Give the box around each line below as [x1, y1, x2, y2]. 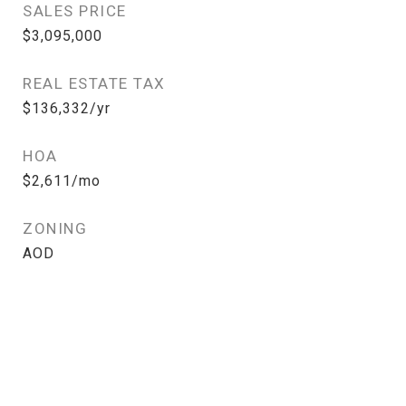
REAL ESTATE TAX [23, 74, 166, 92]
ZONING [23, 219, 87, 237]
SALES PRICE [23, 2, 127, 20]
